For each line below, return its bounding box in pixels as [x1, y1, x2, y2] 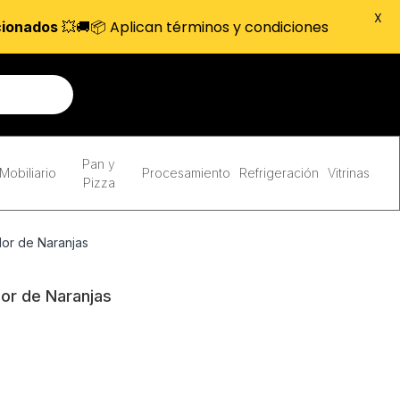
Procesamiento [141, 165, 230, 180]
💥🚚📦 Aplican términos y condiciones [57, 16, 329, 37]
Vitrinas [327, 165, 370, 180]
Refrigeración [238, 165, 319, 180]
